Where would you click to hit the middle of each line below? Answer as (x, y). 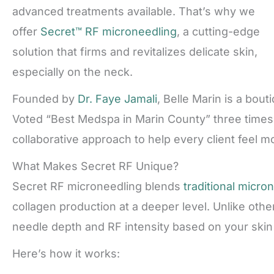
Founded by (45, 99)
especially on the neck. (72, 72)
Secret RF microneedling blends (98, 186)
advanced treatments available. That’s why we (134, 12)
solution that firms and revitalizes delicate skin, (135, 52)
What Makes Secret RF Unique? (95, 166)
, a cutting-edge (218, 32)
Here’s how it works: (66, 253)
